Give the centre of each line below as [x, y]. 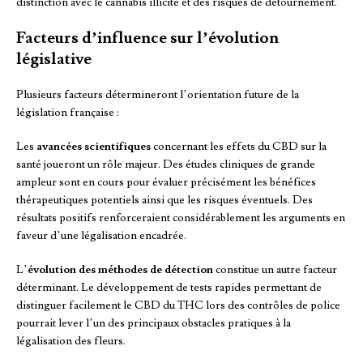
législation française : [68, 113]
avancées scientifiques [94, 147]
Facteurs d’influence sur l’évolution [147, 38]
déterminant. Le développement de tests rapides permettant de [169, 288]
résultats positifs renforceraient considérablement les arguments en [181, 218]
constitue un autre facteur [275, 270]
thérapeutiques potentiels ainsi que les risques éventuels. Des [164, 201]
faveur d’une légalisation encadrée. [101, 236]
